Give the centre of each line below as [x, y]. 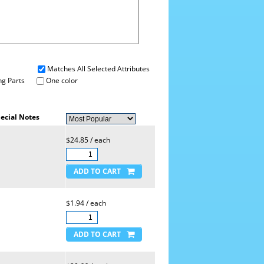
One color [61, 80]
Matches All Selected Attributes [98, 69]
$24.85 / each [88, 140]
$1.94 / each [86, 203]
